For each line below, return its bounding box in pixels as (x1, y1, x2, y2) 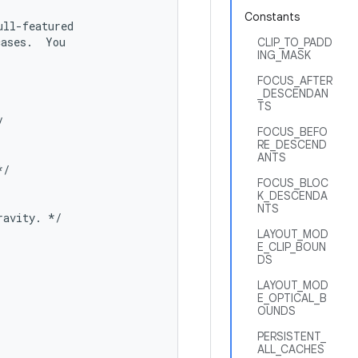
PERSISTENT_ (257, 329, 326, 344)
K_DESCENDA (257, 189, 328, 203)
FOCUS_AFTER (257, 74, 332, 88)
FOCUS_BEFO (257, 125, 328, 139)
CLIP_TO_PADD (257, 35, 332, 50)
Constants (245, 10, 300, 24)
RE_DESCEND (257, 137, 327, 152)
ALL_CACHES (257, 342, 324, 356)
